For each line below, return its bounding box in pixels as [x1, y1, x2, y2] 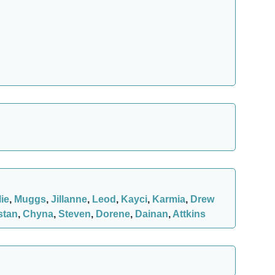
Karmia [152, 194, 185, 204]
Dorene [96, 209, 130, 219]
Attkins [172, 209, 206, 219]
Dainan [135, 209, 168, 219]
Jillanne [51, 194, 87, 204]
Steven [58, 209, 91, 219]
